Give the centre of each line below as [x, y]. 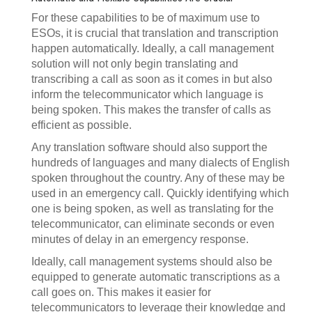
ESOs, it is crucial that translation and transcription [155, 33]
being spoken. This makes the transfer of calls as [151, 110]
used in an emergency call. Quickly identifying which [160, 193]
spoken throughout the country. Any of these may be [158, 178]
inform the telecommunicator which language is [147, 94]
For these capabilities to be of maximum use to [146, 18]
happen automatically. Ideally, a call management [153, 48]
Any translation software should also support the [149, 147]
